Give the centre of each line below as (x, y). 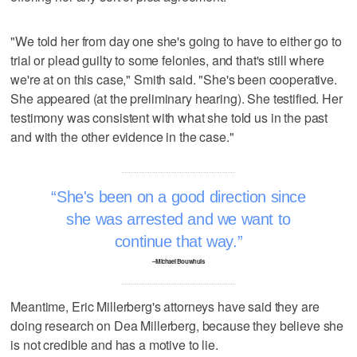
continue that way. (176, 241)
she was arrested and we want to (178, 219)
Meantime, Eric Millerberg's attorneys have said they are (165, 306)
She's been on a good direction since (181, 196)
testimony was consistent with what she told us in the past (169, 117)
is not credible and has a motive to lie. (114, 344)
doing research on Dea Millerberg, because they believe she (177, 325)
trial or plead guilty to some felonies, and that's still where (167, 60)
